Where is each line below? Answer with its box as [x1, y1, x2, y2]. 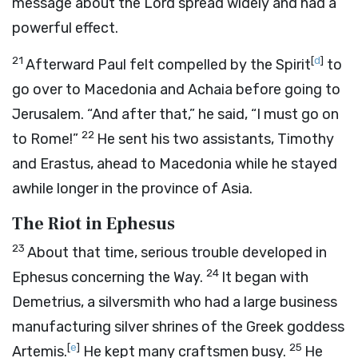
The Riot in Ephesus [12, 213, 175, 235]
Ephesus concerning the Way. [12, 268, 203, 286]
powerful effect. [12, 19, 118, 37]
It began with [221, 268, 308, 286]
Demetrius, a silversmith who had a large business [12, 293, 337, 311]
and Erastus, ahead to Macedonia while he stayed [12, 155, 337, 173]
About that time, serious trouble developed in [27, 244, 327, 261]
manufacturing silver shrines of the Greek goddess [12, 318, 344, 336]
